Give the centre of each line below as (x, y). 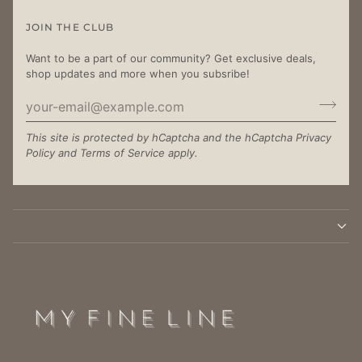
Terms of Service (122, 153)
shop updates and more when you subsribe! (138, 74)
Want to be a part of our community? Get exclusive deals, (171, 59)
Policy (40, 153)
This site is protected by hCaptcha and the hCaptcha (161, 138)
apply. (181, 153)
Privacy (314, 138)
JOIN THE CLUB (70, 27)
